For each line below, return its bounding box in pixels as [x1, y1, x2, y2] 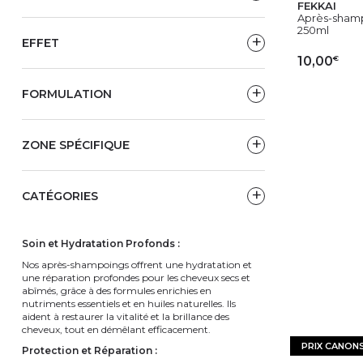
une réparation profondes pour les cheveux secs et [22, 271, 250, 284]
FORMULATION [22, 86, 112, 101]
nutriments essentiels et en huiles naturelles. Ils [22, 297, 236, 310]
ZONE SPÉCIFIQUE [22, 137, 130, 152]
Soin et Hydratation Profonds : [22, 237, 180, 250]
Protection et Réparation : [22, 344, 157, 357]
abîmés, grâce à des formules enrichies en [22, 284, 211, 297]
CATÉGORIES [22, 188, 98, 203]
